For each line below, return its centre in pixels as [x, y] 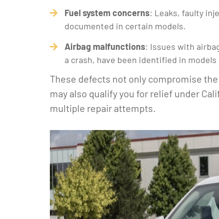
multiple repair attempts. [103, 108]
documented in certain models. [125, 26]
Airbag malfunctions [105, 46]
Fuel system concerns [107, 13]
